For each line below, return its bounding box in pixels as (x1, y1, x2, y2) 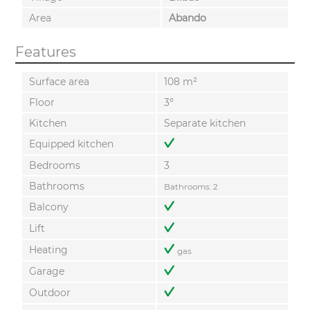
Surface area (28, 75, 89, 89)
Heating (28, 244, 68, 257)
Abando (168, 11, 206, 24)
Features (15, 44, 76, 61)
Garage (28, 265, 64, 278)
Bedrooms (28, 159, 80, 172)
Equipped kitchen (28, 138, 113, 151)
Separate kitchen (163, 117, 246, 130)
